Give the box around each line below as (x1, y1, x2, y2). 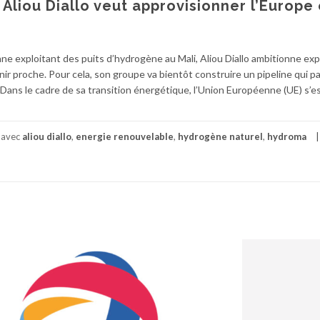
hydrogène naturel (178, 130, 263, 142)
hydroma (267, 130, 306, 142)
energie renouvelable (76, 130, 174, 142)
